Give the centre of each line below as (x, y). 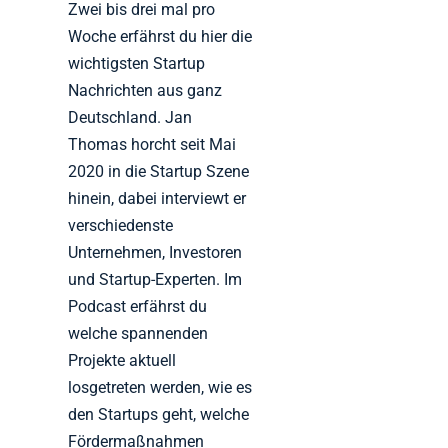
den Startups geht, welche (159, 414)
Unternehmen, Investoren (155, 252)
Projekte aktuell (122, 360)
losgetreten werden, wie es (160, 387)
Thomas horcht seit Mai (152, 144)
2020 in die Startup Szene (159, 171)
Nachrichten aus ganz (145, 90)
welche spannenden (138, 333)
